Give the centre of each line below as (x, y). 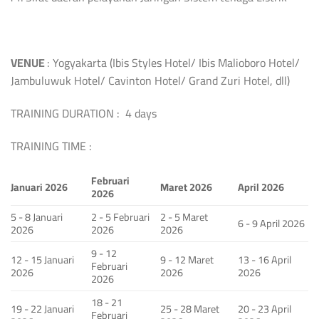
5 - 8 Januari (37, 217)
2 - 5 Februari (121, 217)
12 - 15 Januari (42, 260)
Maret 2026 (187, 187)
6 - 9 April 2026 (272, 224)
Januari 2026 (39, 187)
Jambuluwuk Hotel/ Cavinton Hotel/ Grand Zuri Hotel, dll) (150, 81)
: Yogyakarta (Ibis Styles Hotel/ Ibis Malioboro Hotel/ (173, 63)
